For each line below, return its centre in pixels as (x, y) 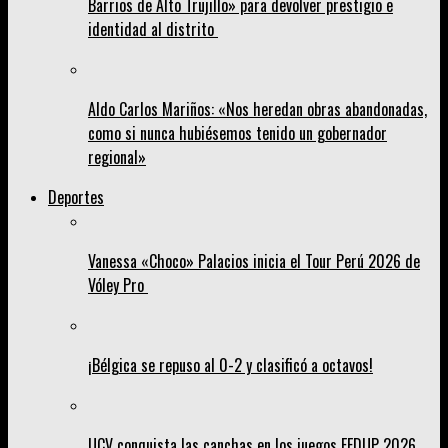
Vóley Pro (118, 285)
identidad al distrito (153, 29)
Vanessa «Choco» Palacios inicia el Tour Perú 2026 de (254, 261)
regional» (117, 157)
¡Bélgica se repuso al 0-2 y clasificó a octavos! (230, 365)
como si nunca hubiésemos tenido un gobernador (237, 133)
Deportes (76, 197)
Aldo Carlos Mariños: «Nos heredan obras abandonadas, (257, 109)
